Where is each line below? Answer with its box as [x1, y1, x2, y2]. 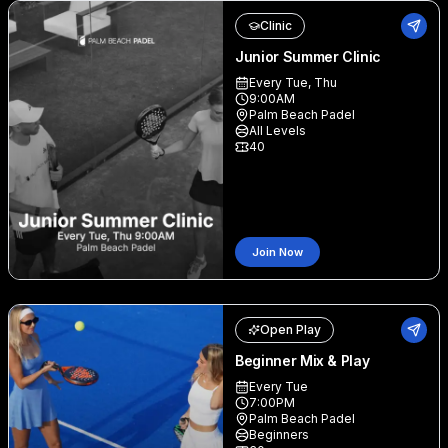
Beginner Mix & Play [235, 352, 370, 369]
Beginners [249, 427, 309, 442]
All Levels [249, 123, 306, 138]
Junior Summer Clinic [235, 48, 381, 65]
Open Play [260, 322, 321, 337]
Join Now [252, 245, 303, 259]
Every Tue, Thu [249, 75, 337, 90]
